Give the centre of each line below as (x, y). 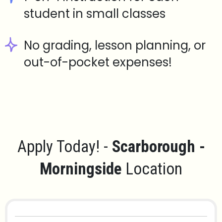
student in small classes (95, 14)
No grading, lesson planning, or (115, 46)
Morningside (81, 169)
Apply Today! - (64, 147)
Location (152, 169)
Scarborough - (158, 147)
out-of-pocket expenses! (98, 62)
